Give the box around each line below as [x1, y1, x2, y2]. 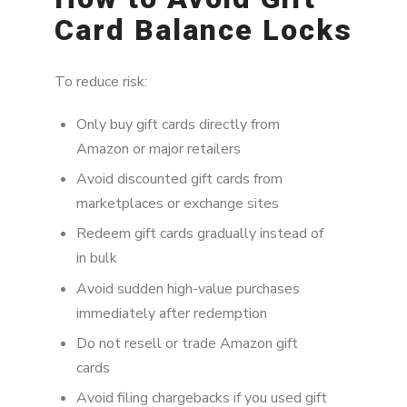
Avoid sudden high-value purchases [76, 278, 300, 299]
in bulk [76, 248, 117, 269]
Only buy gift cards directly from [76, 114, 280, 134]
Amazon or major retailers [76, 138, 241, 159]
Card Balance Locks [55, 12, 352, 47]
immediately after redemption [76, 303, 267, 323]
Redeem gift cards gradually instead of [76, 223, 323, 244]
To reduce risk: [55, 72, 147, 93]
